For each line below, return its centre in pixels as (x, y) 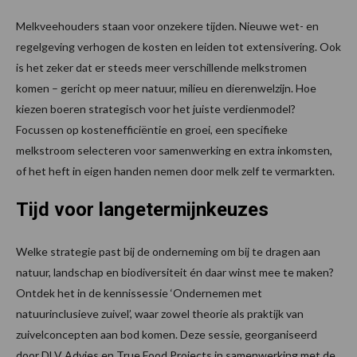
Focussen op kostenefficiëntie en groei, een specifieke (152, 129)
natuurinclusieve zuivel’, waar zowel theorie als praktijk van (160, 313)
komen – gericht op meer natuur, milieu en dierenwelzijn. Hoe (166, 88)
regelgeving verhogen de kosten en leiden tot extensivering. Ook (178, 46)
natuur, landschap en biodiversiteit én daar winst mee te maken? (175, 272)
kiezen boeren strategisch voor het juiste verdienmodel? (156, 108)
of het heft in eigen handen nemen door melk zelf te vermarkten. (175, 171)
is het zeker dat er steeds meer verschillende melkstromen (161, 67)
